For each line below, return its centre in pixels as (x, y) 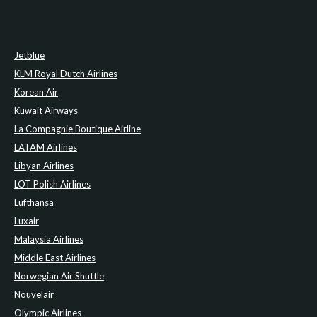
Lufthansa (34, 203)
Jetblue (29, 56)
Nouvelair (34, 295)
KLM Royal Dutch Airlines (66, 74)
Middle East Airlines (55, 258)
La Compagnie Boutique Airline (77, 129)
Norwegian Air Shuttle (59, 276)
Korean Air (36, 92)
